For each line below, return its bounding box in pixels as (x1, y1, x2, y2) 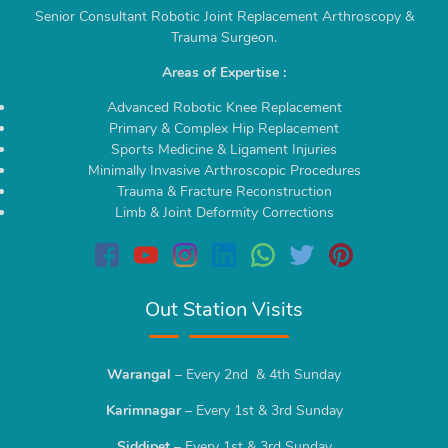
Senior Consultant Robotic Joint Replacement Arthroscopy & (34, 6, 414, 26)
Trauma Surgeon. (171, 27, 277, 47)
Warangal (107, 364, 171, 384)
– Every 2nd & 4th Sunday (171, 364, 341, 384)
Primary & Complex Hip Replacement (109, 118, 339, 138)
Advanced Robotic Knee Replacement (106, 97, 342, 117)
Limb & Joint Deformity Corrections (114, 202, 334, 222)
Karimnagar (105, 400, 181, 420)
